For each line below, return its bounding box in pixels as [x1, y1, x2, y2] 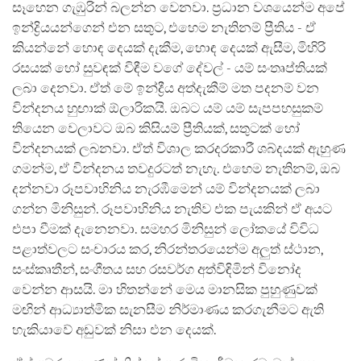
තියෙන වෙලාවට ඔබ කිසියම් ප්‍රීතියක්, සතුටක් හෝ [12, 120, 300, 136]
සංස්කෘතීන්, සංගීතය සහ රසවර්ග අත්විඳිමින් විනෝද [12, 261, 301, 277]
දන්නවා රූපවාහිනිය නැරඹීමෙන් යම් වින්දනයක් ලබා [12, 180, 320, 197]
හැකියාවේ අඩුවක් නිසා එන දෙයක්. [12, 322, 217, 338]
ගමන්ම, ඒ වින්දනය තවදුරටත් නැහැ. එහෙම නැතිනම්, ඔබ [12, 160, 340, 176]
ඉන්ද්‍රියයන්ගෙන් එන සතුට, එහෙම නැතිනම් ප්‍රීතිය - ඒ [12, 19, 316, 35]
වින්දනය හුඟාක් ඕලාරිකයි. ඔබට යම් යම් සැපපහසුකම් [12, 100, 323, 116]
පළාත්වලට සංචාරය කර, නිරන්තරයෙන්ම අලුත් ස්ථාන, [12, 241, 322, 257]
